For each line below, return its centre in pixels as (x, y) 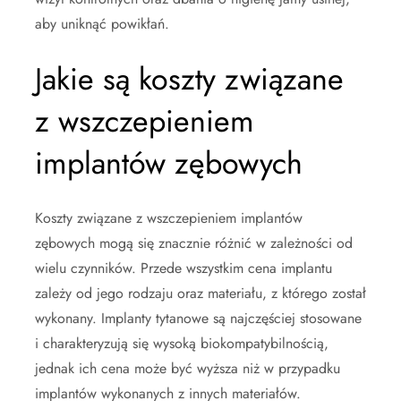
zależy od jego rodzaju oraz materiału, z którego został (200, 293)
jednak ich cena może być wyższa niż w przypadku (188, 368)
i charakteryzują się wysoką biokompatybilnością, (182, 343)
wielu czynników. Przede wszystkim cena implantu (183, 268)
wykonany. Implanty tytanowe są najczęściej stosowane (198, 318)
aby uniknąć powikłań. (102, 23)
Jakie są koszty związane (189, 79)
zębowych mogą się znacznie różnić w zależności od (194, 243)
